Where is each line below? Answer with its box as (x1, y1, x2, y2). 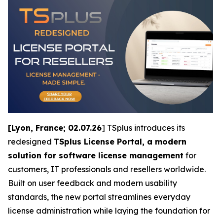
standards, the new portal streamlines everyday (8, 192, 190, 202)
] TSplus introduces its (102, 123, 185, 133)
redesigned (8, 137, 54, 147)
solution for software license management (8, 150, 184, 160)
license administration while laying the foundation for (8, 206, 210, 216)
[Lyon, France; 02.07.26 (8, 123, 102, 133)
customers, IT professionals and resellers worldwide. (8, 164, 206, 174)
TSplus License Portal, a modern (54, 137, 186, 147)
